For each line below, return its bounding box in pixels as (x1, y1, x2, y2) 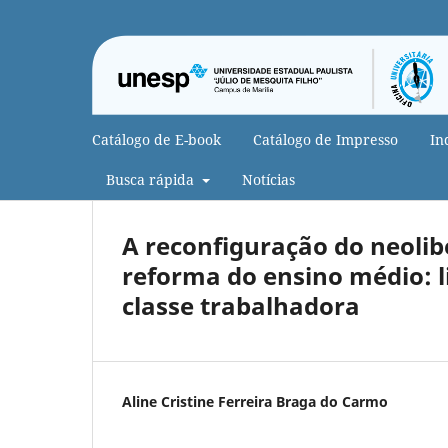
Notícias (241, 169, 295, 189)
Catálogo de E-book (92, 129, 221, 149)
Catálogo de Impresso (253, 129, 398, 149)
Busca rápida (106, 169, 198, 189)
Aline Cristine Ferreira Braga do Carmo (122, 391, 388, 411)
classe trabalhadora (122, 288, 360, 322)
